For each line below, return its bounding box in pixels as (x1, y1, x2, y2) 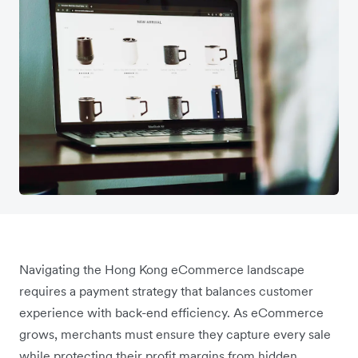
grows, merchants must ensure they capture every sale (19, 325, 331, 342)
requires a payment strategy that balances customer (19, 282, 313, 299)
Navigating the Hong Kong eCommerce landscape (19, 261, 304, 277)
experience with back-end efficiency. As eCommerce (19, 304, 324, 320)
